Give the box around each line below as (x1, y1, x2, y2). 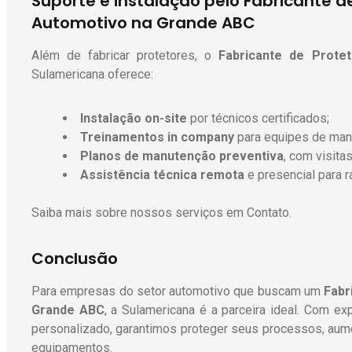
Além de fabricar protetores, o (31, 48, 219, 64)
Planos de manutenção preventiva (80, 148, 284, 164)
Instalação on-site (80, 111, 187, 126)
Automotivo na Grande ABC (31, 12, 255, 35)
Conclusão (31, 247, 118, 270)
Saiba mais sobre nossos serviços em (31, 205, 244, 221)
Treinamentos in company (80, 130, 234, 145)
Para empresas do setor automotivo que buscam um (31, 284, 324, 299)
